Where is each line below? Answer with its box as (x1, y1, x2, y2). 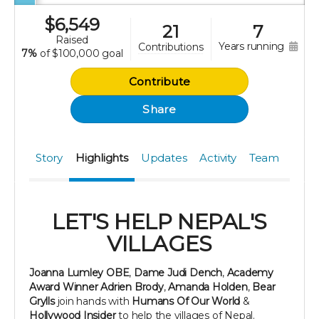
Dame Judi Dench (134, 266, 222, 280)
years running (224, 40, 288, 53)
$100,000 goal (52, 47, 123, 61)
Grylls (29, 295, 55, 308)
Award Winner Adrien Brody (29, 281, 164, 294)
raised (63, 33, 89, 47)
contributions (145, 40, 204, 53)
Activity (199, 151, 236, 165)
